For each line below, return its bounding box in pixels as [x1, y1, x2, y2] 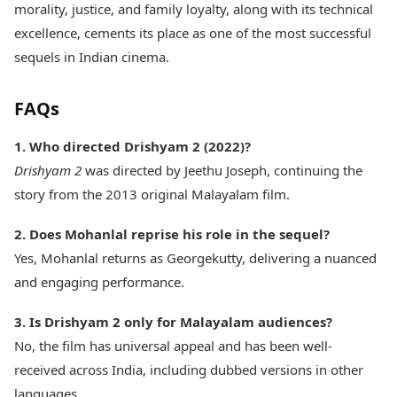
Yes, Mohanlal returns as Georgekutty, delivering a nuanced [14, 249, 377, 268]
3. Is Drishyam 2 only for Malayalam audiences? [14, 313, 332, 331]
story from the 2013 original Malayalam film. [14, 185, 290, 204]
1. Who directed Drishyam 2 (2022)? [14, 137, 251, 156]
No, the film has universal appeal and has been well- [14, 337, 332, 355]
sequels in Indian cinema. [14, 48, 169, 66]
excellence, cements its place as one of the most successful [14, 24, 371, 43]
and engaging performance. [14, 273, 184, 292]
